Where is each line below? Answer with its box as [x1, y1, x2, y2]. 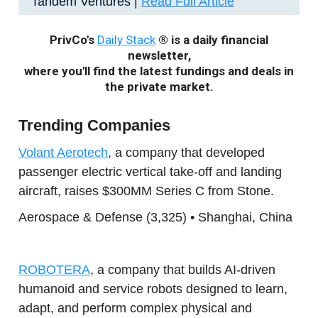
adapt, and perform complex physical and [18, 301, 252, 315]
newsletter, [127, 48, 191, 62]
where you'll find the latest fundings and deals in [24, 64, 294, 78]
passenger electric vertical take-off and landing [18, 165, 282, 179]
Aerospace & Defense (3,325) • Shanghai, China [18, 210, 292, 224]
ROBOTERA [18, 263, 90, 277]
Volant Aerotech [18, 146, 108, 160]
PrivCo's [50, 33, 97, 47]
